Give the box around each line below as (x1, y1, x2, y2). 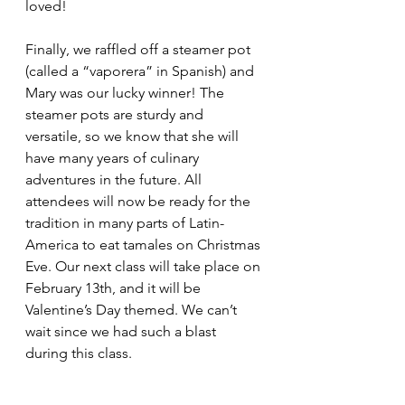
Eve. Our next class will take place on (25, 258, 264, 275)
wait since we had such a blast (25, 323, 220, 340)
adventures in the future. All (25, 171, 205, 188)
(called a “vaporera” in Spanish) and (25, 62, 258, 80)
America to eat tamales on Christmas (25, 236, 264, 253)
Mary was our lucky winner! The (25, 84, 228, 101)
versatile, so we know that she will (25, 127, 242, 145)
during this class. (25, 344, 132, 362)
